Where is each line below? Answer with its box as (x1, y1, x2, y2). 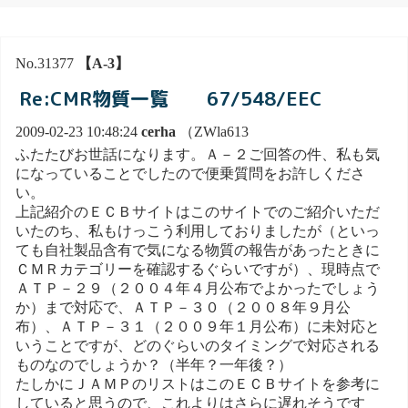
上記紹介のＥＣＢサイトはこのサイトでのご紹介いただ (15, 203, 380, 219)
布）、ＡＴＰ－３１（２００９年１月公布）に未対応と (15, 318, 380, 334)
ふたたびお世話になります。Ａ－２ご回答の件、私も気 (15, 146, 380, 162)
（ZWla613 (176, 124, 249, 140)
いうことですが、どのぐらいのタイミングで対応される (15, 337, 380, 353)
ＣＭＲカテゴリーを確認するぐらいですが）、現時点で (15, 260, 380, 277)
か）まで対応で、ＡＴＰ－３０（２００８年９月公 (15, 299, 351, 315)
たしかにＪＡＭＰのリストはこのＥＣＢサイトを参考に (15, 375, 380, 392)
